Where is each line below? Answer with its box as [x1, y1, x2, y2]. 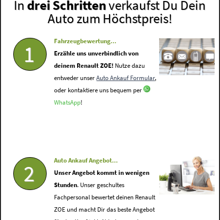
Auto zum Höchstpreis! [47, 10, 172, 27]
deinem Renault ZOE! [54, 62, 114, 70]
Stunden [54, 181, 78, 189]
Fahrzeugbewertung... [54, 37, 117, 45]
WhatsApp [54, 99, 81, 107]
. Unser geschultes [77, 181, 125, 189]
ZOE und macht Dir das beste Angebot [54, 206, 155, 214]
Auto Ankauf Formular [96, 74, 155, 82]
